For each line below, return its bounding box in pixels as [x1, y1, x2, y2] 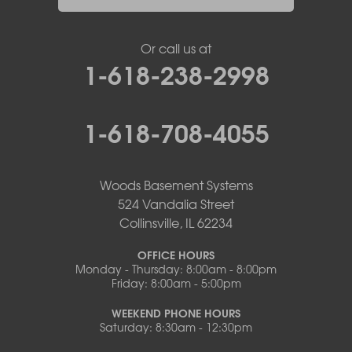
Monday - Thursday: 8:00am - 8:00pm [75, 261, 277, 277]
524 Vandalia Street [118, 194, 234, 213]
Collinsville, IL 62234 [119, 213, 233, 232]
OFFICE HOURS [137, 246, 214, 263]
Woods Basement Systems [99, 175, 253, 194]
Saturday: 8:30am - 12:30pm [100, 319, 252, 335]
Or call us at [141, 38, 211, 57]
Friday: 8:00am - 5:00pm [111, 275, 241, 291]
